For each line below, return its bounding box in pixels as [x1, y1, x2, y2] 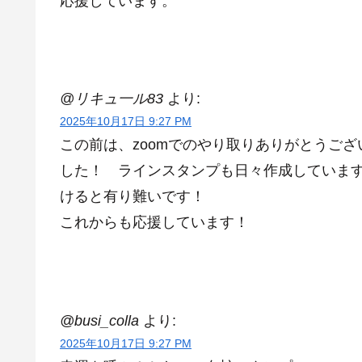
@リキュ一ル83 [60, 90, 163, 107]
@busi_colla [60, 313, 139, 330]
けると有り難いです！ [60, 188, 205, 205]
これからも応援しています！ [60, 214, 249, 231]
